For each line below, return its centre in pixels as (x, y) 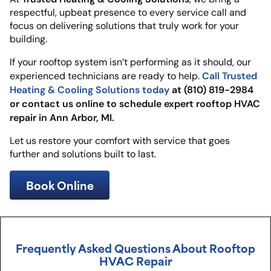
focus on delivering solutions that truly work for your (124, 25)
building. (28, 39)
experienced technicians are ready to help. (106, 76)
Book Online (60, 184)
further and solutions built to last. (83, 154)
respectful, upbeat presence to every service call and (128, 12)
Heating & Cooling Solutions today (90, 89)
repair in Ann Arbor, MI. (62, 117)
